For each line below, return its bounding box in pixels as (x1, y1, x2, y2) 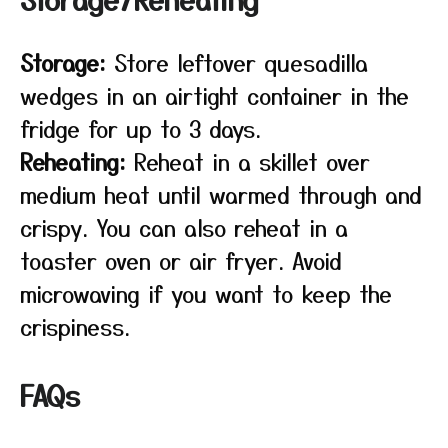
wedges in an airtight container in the (20, 79, 409, 111)
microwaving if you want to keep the (20, 277, 392, 309)
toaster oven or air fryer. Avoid (20, 244, 342, 276)
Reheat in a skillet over (126, 145, 370, 177)
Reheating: (20, 145, 126, 177)
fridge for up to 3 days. (20, 112, 261, 144)
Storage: (20, 46, 106, 78)
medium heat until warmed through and (20, 178, 422, 210)
